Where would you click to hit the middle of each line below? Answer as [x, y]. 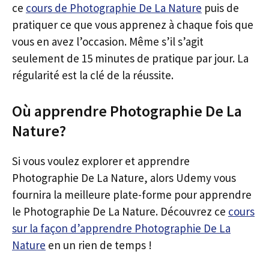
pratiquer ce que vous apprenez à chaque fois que [133, 25]
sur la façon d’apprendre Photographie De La [121, 228]
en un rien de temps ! [99, 245]
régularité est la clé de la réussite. [93, 75]
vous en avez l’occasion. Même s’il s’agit [108, 41]
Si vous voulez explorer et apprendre [101, 161]
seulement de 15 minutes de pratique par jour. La [130, 58]
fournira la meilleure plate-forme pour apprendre [132, 194]
